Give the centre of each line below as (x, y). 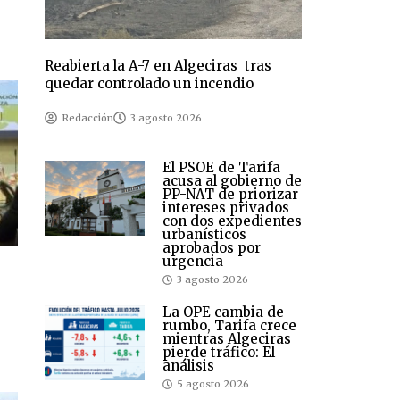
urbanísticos (204, 235)
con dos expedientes (232, 221)
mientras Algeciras (227, 339)
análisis (188, 366)
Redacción (88, 118)
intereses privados (226, 208)
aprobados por (212, 248)
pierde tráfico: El (219, 353)
